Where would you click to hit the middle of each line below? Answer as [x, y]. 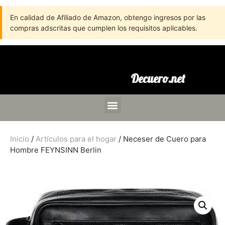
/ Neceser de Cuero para [161, 139]
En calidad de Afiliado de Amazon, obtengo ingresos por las [108, 17]
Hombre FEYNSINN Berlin [56, 150]
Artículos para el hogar [76, 139]
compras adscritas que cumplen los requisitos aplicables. [104, 28]
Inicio [20, 139]
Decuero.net [158, 79]
